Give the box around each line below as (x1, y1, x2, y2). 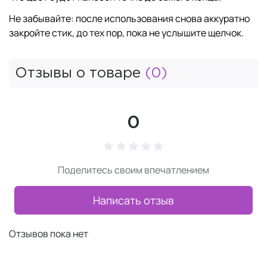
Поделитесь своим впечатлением (58, 163, 209, 176)
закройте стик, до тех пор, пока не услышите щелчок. (9, 26, 244, 39)
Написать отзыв (93, 193, 174, 207)
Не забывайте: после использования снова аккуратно (9, 12, 250, 25)
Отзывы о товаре (15, 67, 145, 80)
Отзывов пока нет (9, 227, 88, 240)
